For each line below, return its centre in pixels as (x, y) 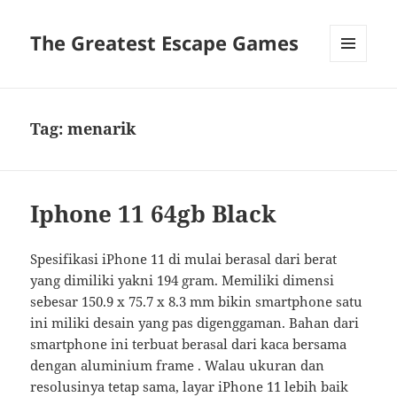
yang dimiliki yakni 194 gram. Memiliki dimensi (183, 280)
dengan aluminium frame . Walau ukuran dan (178, 366)
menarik (102, 129)
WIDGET (352, 99)
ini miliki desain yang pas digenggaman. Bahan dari (195, 323)
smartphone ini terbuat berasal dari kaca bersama (189, 344)
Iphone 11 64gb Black (154, 214)
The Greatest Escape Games (165, 43)
